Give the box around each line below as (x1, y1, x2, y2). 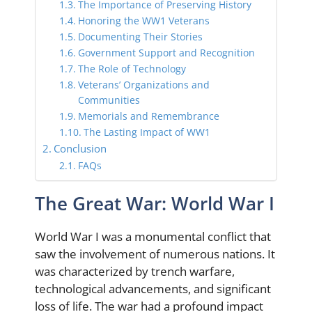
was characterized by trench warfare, (35, 263, 235, 279)
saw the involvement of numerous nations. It (35, 246, 275, 262)
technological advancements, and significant (35, 281, 271, 297)
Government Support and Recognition (77, 46, 255, 59)
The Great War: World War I (35, 192, 274, 215)
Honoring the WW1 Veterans (77, 14, 210, 27)
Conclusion (54, 141, 107, 155)
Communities (77, 93, 140, 107)
